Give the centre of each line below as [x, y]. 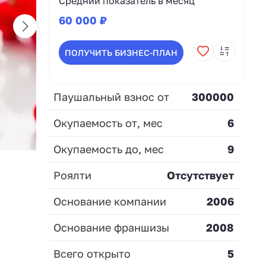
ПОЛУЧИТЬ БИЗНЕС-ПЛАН [121, 52]
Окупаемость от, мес [108, 123]
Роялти [72, 175]
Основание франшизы [111, 227]
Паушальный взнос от [111, 96]
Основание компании [110, 201]
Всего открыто [92, 253]
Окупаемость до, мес [109, 149]
